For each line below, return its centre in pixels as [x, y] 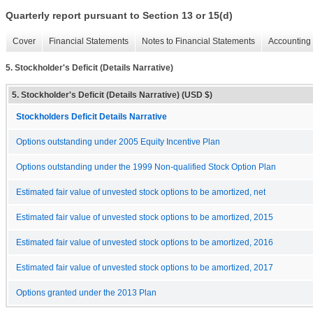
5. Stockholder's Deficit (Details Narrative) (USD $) [112, 95]
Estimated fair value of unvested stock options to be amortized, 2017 [145, 267]
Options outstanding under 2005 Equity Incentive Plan [118, 141]
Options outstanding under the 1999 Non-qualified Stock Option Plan [146, 167]
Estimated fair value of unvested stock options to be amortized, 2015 [145, 217]
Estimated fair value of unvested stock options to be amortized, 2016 [145, 242]
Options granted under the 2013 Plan [86, 292]
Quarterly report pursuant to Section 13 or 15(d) [119, 16]
